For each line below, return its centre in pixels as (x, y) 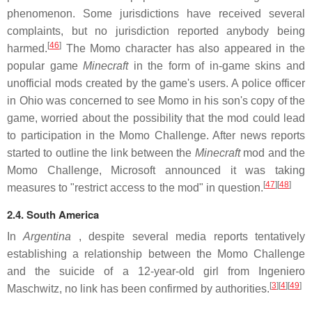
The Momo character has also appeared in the (183, 48)
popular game (45, 66)
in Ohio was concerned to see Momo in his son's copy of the (156, 101)
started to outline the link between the (101, 153)
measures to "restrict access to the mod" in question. (135, 188)
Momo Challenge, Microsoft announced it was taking (156, 170)
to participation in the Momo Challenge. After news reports (156, 135)
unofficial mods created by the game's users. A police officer (156, 83)
